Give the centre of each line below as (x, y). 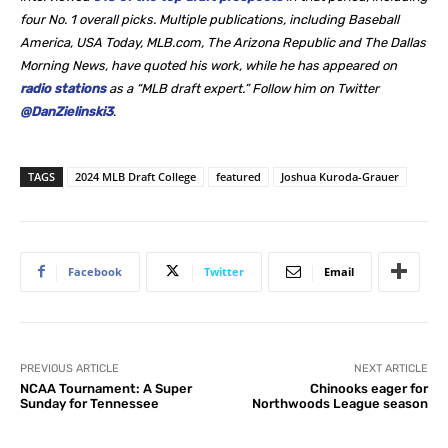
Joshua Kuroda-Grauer (340, 176)
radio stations (63, 88)
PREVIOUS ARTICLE (69, 368)
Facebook (95, 271)
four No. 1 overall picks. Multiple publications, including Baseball (209, 19)
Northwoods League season (339, 403)
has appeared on (347, 65)
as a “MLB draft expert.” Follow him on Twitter (244, 88)
